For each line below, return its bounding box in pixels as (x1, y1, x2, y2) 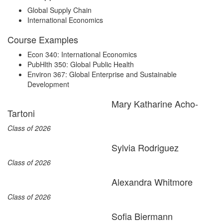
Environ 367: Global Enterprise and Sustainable (27, 69, 177, 79)
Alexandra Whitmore (111, 175, 193, 188)
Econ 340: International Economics (27, 49, 137, 59)
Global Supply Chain (27, 5, 94, 15)
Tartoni (7, 107, 35, 119)
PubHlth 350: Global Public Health (27, 59, 136, 69)
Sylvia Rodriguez (111, 141, 179, 154)
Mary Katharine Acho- (111, 97, 198, 110)
